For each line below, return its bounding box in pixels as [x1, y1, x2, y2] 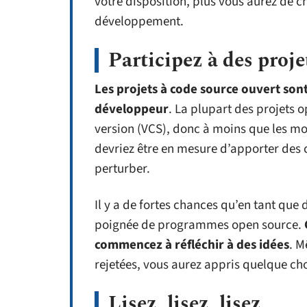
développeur [95, 100, 169, 119]
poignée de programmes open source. [95, 216, 304, 235]
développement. [95, 12, 184, 32]
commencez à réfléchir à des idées [95, 236, 289, 255]
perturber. [95, 160, 150, 179]
